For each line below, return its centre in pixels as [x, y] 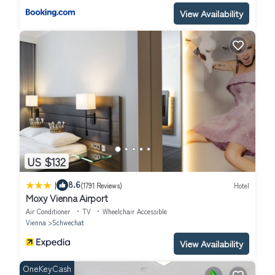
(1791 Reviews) [101, 185]
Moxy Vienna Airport [67, 198]
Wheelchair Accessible [135, 211]
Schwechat [68, 223]
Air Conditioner [48, 211]
